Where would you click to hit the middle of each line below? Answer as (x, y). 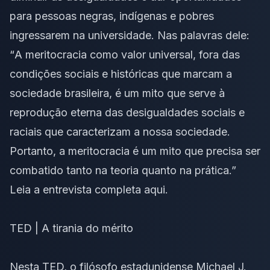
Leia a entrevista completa (77, 189)
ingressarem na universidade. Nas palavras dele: (130, 35)
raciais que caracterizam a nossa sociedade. (120, 131)
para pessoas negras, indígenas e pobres (112, 16)
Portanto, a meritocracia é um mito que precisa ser (135, 151)
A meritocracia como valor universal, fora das (127, 54)
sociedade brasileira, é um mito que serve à (117, 93)
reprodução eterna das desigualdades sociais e (127, 112)
